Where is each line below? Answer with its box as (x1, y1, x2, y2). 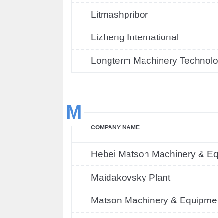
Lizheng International (91, 32, 179, 42)
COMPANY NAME (91, 124, 140, 131)
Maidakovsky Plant (91, 172, 170, 182)
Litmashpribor (91, 9, 148, 19)
